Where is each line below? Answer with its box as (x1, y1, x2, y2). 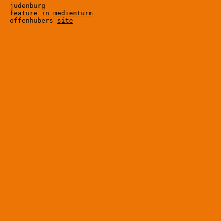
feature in (10, 9, 53, 17)
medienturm (53, 9, 93, 17)
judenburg (10, 2, 45, 9)
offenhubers (10, 17, 57, 24)
